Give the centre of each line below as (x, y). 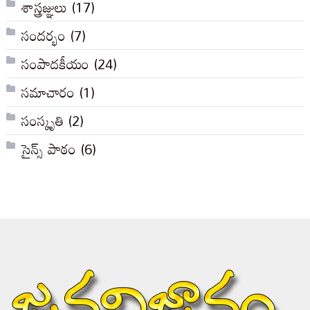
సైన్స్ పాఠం (48, 149)
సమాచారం (48, 92)
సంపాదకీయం (55, 64)
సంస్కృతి (42, 121)
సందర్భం (43, 36)
